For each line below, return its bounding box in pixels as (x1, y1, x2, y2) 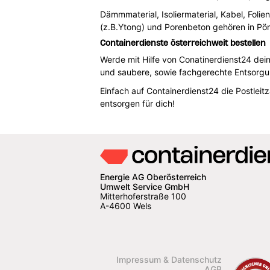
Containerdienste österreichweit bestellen (99, 37, 266, 48)
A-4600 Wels (99, 201, 151, 211)
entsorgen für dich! (99, 98, 175, 108)
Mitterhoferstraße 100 (99, 191, 186, 201)
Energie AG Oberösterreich (99, 172, 206, 182)
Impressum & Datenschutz (116, 254, 222, 265)
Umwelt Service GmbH (99, 181, 189, 192)
